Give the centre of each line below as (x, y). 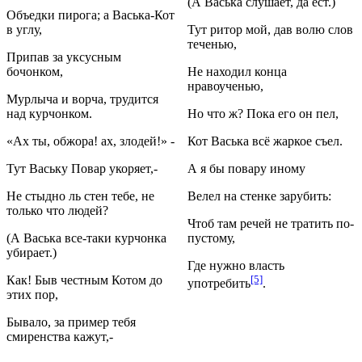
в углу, (24, 29)
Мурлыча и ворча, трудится (82, 99)
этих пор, (32, 294)
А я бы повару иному (246, 168)
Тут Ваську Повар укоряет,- (82, 168)
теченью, (212, 44)
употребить (219, 283)
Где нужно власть (236, 265)
